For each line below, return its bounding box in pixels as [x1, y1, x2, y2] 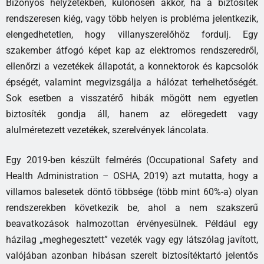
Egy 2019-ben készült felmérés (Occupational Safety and [6, 154, 258, 166]
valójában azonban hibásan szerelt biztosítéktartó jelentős [6, 250, 258, 262]
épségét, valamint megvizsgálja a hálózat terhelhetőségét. [6, 77, 258, 88]
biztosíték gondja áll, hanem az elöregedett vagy [6, 108, 258, 120]
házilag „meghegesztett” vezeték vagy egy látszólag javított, [6, 234, 258, 246]
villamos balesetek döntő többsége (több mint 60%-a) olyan [6, 186, 258, 198]
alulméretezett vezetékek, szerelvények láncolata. [6, 124, 209, 136]
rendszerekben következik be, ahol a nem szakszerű [6, 202, 258, 214]
